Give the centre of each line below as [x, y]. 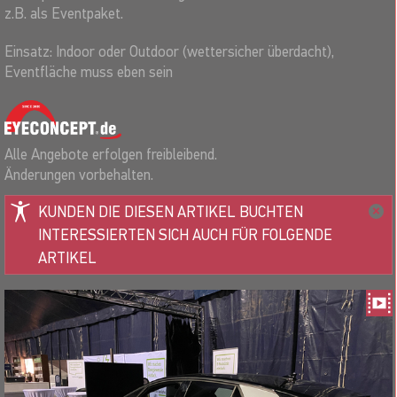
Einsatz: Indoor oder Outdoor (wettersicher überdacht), [169, 51]
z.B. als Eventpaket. [64, 13]
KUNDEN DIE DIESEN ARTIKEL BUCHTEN [171, 212]
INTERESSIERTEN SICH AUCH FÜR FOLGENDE [185, 235]
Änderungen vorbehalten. [79, 175]
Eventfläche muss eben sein [89, 72]
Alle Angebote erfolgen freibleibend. [111, 154]
